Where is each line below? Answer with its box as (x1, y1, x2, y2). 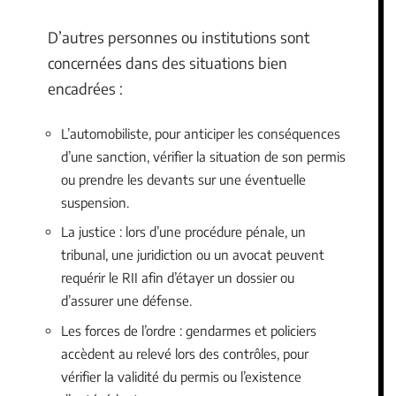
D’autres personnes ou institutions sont (48, 27, 309, 47)
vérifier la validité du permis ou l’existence (61, 368, 301, 385)
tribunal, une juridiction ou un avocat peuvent (61, 247, 324, 263)
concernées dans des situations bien (48, 53, 287, 72)
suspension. (61, 194, 129, 210)
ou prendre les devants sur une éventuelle (61, 171, 306, 187)
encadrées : (48, 79, 123, 98)
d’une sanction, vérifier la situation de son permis (61, 148, 346, 164)
